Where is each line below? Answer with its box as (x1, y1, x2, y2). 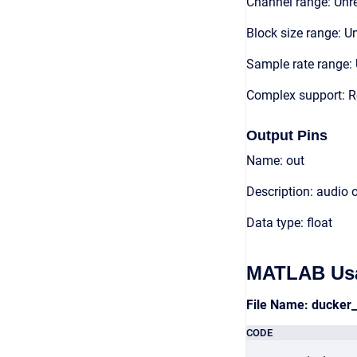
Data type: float (246, 215, 332, 230)
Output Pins (246, 127, 328, 143)
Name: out (246, 153, 304, 168)
